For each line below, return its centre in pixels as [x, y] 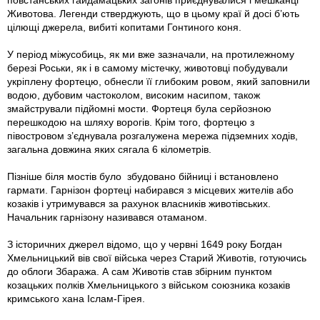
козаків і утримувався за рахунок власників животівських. [139, 204]
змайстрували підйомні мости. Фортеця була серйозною [139, 109]
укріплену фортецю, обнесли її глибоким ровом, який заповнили [159, 82]
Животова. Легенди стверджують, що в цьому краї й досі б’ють [153, 14]
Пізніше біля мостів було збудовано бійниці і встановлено [143, 177]
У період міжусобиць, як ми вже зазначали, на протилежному [151, 55]
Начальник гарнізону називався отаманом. [107, 217]
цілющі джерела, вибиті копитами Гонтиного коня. [124, 27]
